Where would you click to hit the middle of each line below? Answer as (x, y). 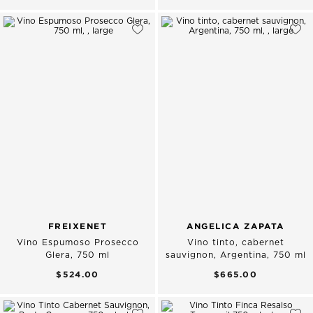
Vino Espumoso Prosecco (78, 243)
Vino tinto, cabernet (235, 243)
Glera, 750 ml (78, 255)
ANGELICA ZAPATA (235, 226)
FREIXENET (78, 226)
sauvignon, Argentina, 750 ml (235, 255)
